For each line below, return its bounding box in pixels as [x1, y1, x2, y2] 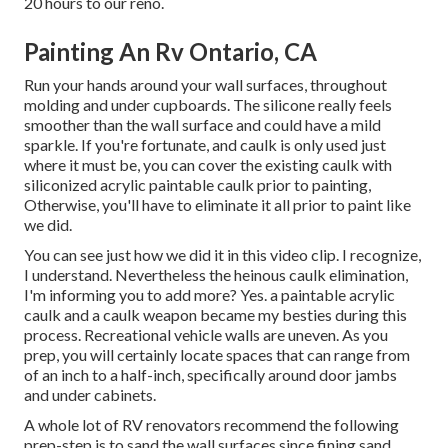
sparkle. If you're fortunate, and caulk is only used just [24, 135, 386, 155]
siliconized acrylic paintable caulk [24, 175, 254, 195]
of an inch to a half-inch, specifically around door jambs [24, 365, 397, 385]
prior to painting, [254, 175, 371, 195]
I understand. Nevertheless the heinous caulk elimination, [24, 265, 408, 285]
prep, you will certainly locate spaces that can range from [24, 345, 410, 365]
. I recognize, [336, 245, 421, 265]
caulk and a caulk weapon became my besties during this [24, 305, 407, 325]
